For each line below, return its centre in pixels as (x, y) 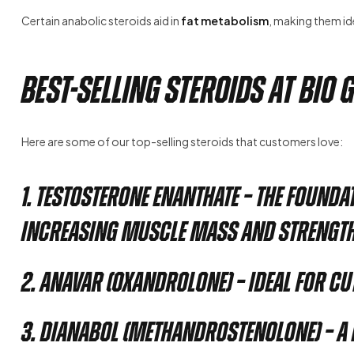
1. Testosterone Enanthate (130, 197)
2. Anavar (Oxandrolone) (127, 282)
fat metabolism (225, 21)
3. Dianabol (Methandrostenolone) (171, 332)
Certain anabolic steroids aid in (101, 21)
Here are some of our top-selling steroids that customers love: (182, 142)
